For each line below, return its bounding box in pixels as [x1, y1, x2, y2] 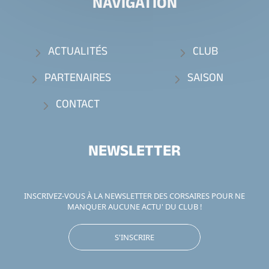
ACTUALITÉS [47, 43, 107, 64]
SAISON [187, 69, 223, 90]
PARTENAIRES [44, 69, 111, 90]
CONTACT [55, 95, 100, 116]
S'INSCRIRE [115, 232, 154, 243]
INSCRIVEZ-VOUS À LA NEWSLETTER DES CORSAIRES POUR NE [24, 190, 245, 202]
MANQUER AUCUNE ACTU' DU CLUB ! [67, 201, 202, 213]
